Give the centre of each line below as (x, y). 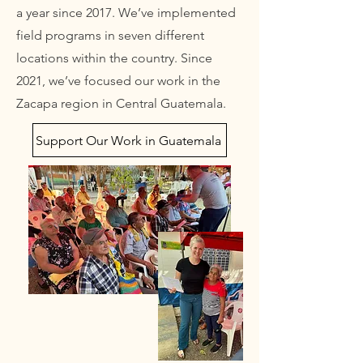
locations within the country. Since (114, 58)
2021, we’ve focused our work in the (118, 81)
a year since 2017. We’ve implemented (126, 13)
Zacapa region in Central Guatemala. (123, 103)
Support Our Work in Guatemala (128, 140)
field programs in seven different (110, 35)
